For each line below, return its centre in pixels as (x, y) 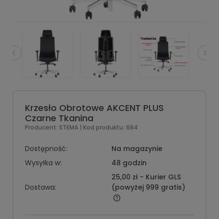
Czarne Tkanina (59, 118)
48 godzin (129, 163)
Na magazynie (137, 149)
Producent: (42, 127)
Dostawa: (41, 187)
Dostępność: (46, 149)
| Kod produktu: (102, 127)
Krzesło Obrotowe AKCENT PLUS (94, 108)
